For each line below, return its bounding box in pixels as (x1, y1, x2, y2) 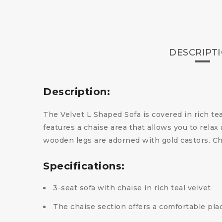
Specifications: (43, 160, 125, 172)
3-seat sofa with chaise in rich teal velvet (53, 183, 211, 192)
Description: (43, 86, 110, 98)
